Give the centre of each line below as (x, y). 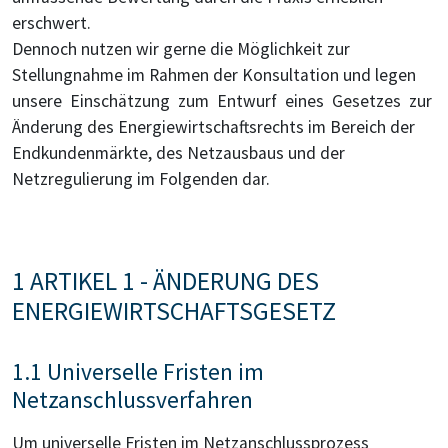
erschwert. (51, 23)
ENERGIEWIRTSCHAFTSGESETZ (174, 311)
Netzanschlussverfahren (132, 400)
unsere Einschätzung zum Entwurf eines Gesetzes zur (224, 101)
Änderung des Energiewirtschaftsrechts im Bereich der (213, 127)
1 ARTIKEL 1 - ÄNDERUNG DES (165, 281)
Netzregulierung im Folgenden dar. (141, 179)
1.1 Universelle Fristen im (138, 372)
